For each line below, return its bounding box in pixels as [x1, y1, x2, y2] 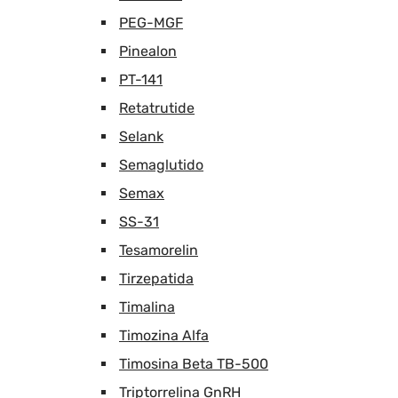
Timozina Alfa [119, 326, 209, 344]
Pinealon [119, 42, 177, 60]
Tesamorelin [119, 241, 198, 259]
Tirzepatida [119, 269, 194, 287]
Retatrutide [119, 99, 195, 116]
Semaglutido [119, 155, 203, 173]
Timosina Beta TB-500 [119, 354, 268, 372]
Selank [119, 127, 163, 145]
